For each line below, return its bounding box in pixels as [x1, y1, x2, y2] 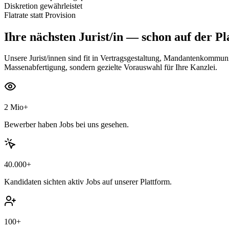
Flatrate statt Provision [4, 10, 76, 19]
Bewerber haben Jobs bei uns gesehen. [4, 120, 129, 129]
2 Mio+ [4, 103, 28, 112]
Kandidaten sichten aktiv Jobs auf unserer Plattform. [4, 177, 172, 187]
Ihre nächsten [4, 30, 76, 43]
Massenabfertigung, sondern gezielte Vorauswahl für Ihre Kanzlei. [4, 63, 217, 72]
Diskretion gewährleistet [4, 1, 82, 10]
